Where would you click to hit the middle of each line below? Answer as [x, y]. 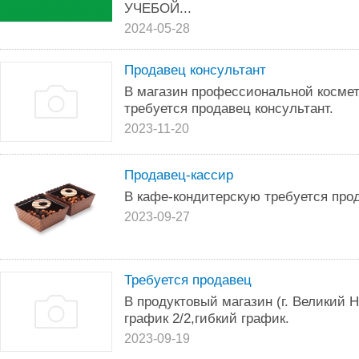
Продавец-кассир [179, 175]
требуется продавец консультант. [229, 108]
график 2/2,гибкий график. [207, 318]
